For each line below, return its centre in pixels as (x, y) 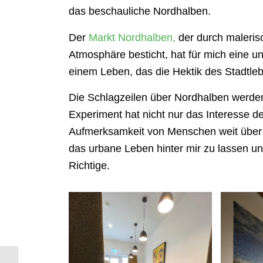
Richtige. (90, 166)
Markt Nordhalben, (132, 37)
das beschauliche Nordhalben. (140, 11)
